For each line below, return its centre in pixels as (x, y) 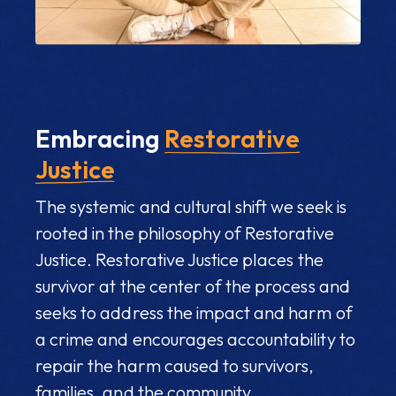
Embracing (100, 138)
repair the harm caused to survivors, (175, 365)
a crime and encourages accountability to (195, 339)
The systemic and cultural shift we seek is (191, 206)
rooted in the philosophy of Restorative (185, 232)
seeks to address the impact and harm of (194, 312)
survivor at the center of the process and (193, 286)
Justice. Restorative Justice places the (179, 259)
